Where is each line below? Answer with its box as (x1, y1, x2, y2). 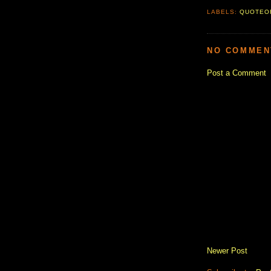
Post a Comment (207, 68, 266, 77)
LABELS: (207, 8, 240, 15)
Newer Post (207, 246, 247, 255)
